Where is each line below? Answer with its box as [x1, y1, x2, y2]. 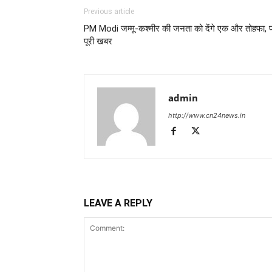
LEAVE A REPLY [84, 197, 152, 209]
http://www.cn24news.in [168, 111, 245, 120]
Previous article [84, 7, 134, 16]
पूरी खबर [84, 36, 112, 47]
